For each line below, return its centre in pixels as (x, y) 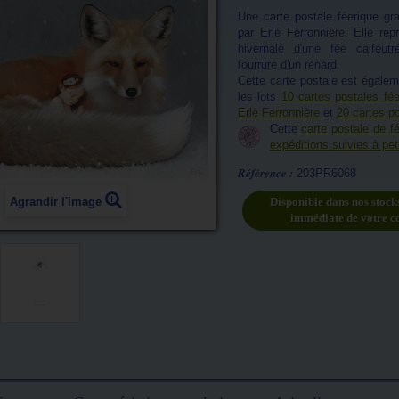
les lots (259, 97)
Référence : (265, 173)
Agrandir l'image (56, 201)
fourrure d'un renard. (289, 65)
